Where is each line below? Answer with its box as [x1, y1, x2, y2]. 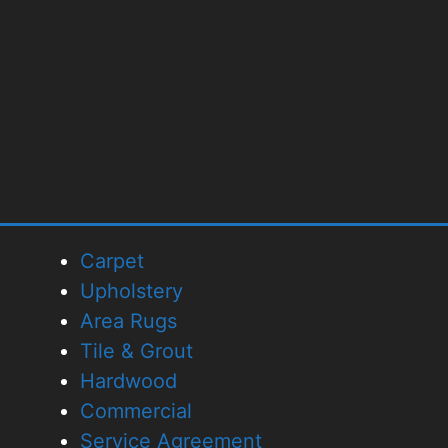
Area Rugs [80, 308, 177, 333]
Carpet [80, 248, 144, 273]
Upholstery [80, 278, 183, 303]
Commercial [80, 398, 192, 423]
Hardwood [80, 368, 177, 393]
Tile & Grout [80, 338, 193, 363]
